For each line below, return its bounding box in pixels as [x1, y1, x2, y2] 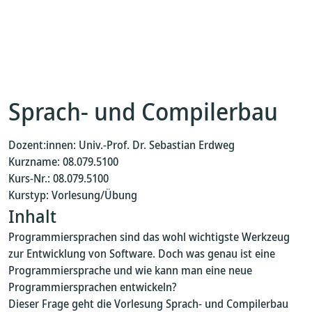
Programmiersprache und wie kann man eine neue [8, 263, 252, 278]
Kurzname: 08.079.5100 [8, 154, 118, 169]
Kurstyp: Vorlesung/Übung [8, 187, 137, 203]
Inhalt [8, 203, 56, 228]
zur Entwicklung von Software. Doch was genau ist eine [8, 246, 275, 261]
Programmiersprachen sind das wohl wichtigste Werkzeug [8, 229, 290, 244]
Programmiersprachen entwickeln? [8, 279, 176, 295]
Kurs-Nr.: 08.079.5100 [8, 171, 109, 186]
